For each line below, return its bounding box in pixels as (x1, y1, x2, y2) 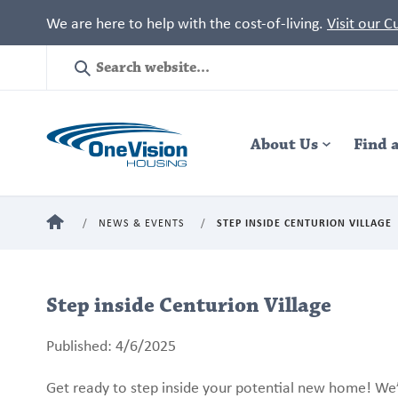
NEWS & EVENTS (99, 215, 185, 229)
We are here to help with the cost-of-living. (46, 12, 327, 33)
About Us (251, 133, 319, 155)
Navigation (294, 133, 396, 159)
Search (83, 68, 119, 82)
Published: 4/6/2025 (46, 334, 176, 355)
